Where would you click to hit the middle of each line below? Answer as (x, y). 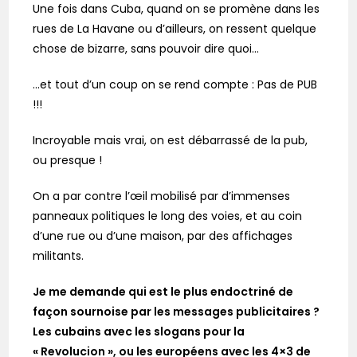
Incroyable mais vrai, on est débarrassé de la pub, (171, 141)
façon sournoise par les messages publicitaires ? (177, 312)
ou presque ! (68, 161)
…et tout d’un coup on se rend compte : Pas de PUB (175, 85)
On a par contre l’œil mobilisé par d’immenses (162, 196)
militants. (59, 256)
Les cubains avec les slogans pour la (139, 332)
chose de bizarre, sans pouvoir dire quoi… (146, 49)
